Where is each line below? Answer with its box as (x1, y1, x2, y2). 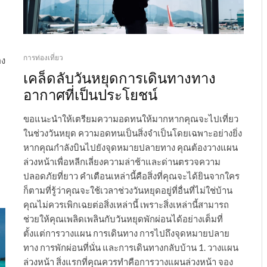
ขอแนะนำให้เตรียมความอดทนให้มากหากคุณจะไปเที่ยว (23, 113, 238, 125)
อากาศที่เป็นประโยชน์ (23, 85, 157, 104)
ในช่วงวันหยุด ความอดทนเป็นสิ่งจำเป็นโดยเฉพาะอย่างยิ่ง (23, 128, 242, 139)
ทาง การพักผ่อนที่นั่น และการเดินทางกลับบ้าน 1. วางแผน (23, 242, 238, 253)
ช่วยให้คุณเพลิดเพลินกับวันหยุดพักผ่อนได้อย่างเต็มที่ (23, 213, 223, 225)
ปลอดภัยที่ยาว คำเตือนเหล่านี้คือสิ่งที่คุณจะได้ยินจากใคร (23, 170, 240, 182)
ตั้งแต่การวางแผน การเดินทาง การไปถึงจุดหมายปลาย (23, 228, 229, 239)
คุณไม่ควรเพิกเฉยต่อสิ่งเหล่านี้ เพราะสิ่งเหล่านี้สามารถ (23, 199, 229, 210)
